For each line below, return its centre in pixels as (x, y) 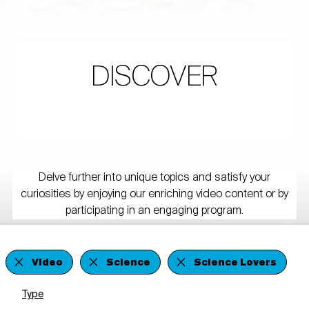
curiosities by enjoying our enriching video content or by (154, 195)
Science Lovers (235, 263)
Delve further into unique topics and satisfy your (154, 178)
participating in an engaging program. (154, 211)
